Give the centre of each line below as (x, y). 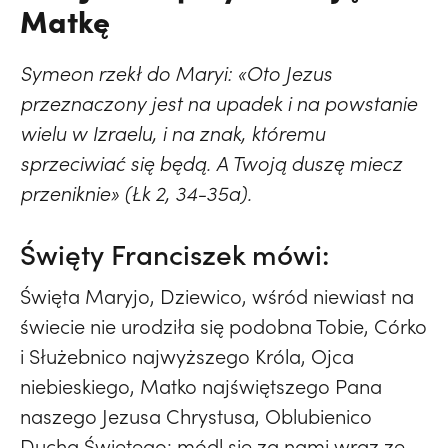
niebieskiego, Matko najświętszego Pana (201, 386)
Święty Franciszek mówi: (175, 254)
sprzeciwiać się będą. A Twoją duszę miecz (211, 163)
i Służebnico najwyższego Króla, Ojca (187, 356)
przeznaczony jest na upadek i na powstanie (218, 103)
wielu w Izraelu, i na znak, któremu (172, 133)
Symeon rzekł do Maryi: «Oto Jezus (176, 73)
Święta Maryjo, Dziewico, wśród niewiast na (217, 296)
